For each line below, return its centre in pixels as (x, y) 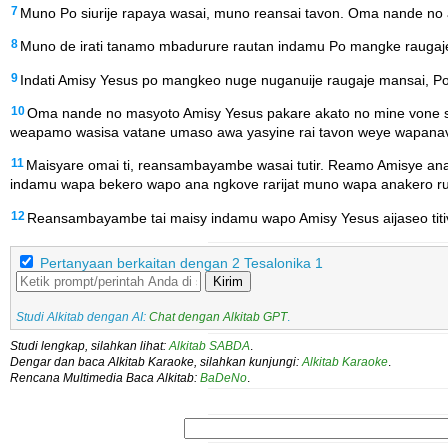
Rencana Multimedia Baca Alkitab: (105, 378)
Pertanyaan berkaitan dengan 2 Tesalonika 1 (181, 263)
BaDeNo (223, 378)
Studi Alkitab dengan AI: (82, 317)
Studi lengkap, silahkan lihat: (89, 346)
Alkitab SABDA (209, 346)
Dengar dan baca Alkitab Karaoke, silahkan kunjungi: (156, 362)
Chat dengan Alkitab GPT (218, 317)
